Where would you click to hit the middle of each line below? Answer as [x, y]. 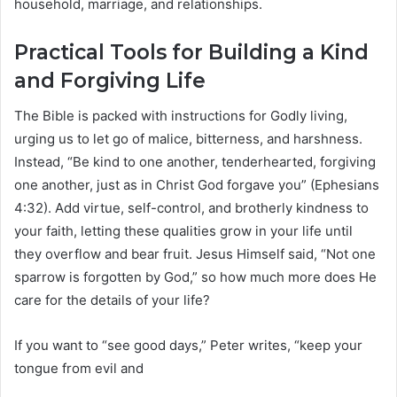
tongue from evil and [79, 369]
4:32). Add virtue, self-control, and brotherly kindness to [191, 208]
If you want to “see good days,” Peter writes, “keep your [188, 346]
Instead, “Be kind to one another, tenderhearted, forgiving [195, 162]
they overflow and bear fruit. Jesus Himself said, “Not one [195, 254]
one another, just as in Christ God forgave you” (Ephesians [197, 185]
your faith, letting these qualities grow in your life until [183, 231]
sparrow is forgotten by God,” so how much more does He [195, 277]
